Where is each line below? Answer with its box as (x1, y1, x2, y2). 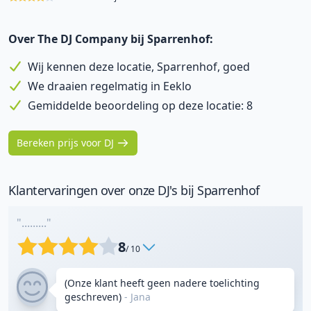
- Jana (121, 290, 151, 303)
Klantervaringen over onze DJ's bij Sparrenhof (8, 182, 260, 199)
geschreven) (65, 290, 121, 303)
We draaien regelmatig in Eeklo (28, 78, 192, 94)
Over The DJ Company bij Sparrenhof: (8, 31, 213, 47)
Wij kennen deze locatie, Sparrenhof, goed (28, 59, 250, 74)
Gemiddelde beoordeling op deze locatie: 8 (28, 98, 253, 113)
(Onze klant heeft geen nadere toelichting (65, 276, 260, 289)
